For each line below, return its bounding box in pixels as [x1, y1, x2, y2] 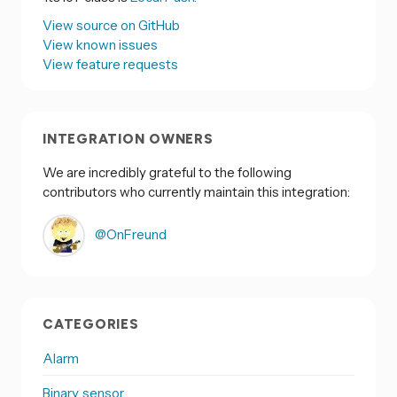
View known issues [43, 36, 158, 54]
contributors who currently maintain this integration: [43, 183, 350, 200]
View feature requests [43, 56, 178, 74]
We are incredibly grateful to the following [43, 163, 292, 181]
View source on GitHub [43, 17, 180, 35]
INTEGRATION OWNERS [43, 130, 214, 147]
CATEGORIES [43, 316, 139, 333]
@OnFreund [92, 225, 167, 243]
